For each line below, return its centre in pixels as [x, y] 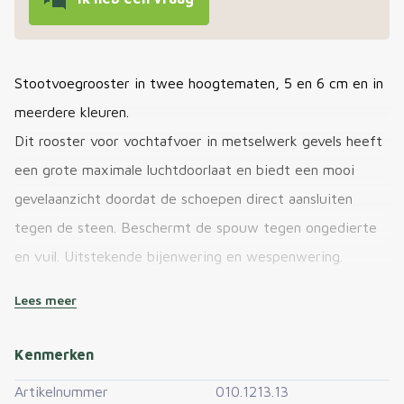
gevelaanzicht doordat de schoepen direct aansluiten [184, 198]
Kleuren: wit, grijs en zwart [103, 313]
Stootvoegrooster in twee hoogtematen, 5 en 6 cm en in [199, 83]
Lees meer [46, 300]
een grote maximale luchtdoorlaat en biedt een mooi [184, 169]
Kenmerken [54, 355]
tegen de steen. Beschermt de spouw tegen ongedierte [196, 227]
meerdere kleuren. [72, 111]
